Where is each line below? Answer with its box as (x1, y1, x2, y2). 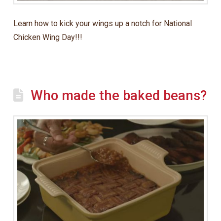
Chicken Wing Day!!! (13, 33, 82, 42)
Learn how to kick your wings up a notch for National (13, 19, 192, 29)
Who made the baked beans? (31, 88, 207, 104)
